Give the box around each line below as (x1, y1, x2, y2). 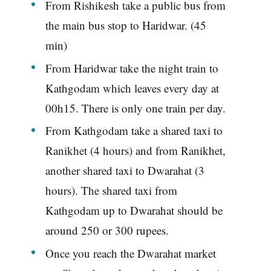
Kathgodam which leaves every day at (45, 80, 219, 96)
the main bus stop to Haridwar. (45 (45, 17, 206, 33)
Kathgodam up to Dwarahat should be (45, 203, 223, 218)
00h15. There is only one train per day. (45, 100, 226, 116)
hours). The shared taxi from (45, 183, 177, 198)
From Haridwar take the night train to (45, 60, 218, 76)
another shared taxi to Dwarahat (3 (45, 163, 204, 178)
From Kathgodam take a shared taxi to (45, 123, 223, 139)
